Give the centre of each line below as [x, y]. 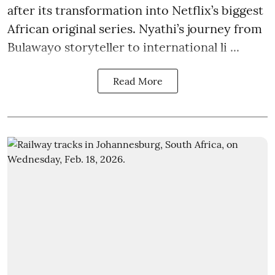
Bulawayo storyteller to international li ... [123, 47]
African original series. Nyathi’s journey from [135, 29]
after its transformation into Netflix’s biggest [135, 10]
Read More [137, 81]
